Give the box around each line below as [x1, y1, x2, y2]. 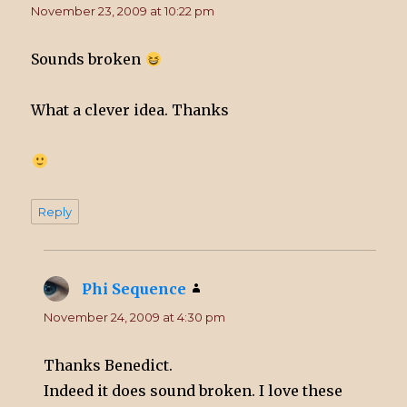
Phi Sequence [82, 280, 187, 299]
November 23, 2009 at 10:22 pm [31, 4, 215, 19]
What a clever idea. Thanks [31, 101, 230, 120]
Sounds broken [31, 50, 145, 69]
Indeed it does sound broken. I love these [44, 382, 343, 401]
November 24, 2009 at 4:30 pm [44, 310, 226, 325]
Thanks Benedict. [44, 356, 174, 375]
